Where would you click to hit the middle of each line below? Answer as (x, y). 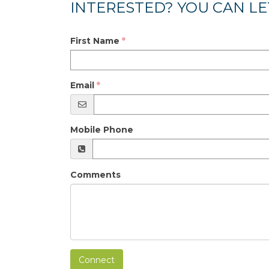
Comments (95, 175)
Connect (97, 260)
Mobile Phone (102, 130)
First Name (95, 41)
